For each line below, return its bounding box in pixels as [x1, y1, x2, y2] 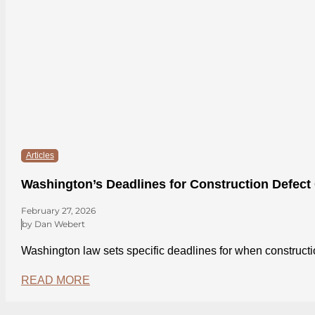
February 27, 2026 [20, 205, 96, 217]
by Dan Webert [21, 219, 85, 230]
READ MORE [20, 274, 90, 287]
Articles [25, 150, 54, 161]
